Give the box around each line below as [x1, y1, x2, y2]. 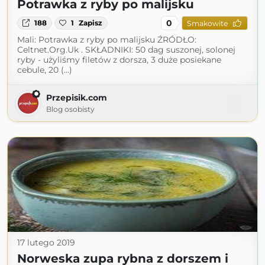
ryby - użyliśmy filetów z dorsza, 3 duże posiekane [17, 54, 221, 65]
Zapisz [79, 18, 103, 27]
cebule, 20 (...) [17, 64, 72, 75]
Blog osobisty [46, 105, 95, 114]
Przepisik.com [46, 92, 107, 103]
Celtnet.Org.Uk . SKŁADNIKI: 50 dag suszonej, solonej [17, 44, 235, 55]
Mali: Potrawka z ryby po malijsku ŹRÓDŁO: [17, 34, 196, 45]
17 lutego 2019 [17, 237, 75, 248]
